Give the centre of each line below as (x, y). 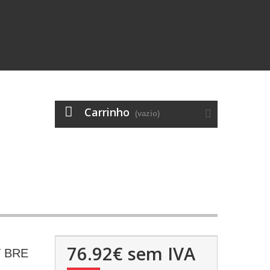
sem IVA (159, 253)
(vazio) (147, 114)
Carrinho (107, 112)
